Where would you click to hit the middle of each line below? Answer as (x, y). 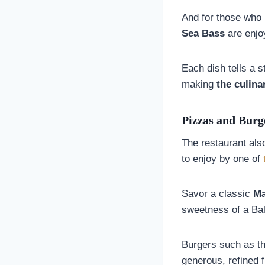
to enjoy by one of (222, 159)
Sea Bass (203, 33)
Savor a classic (217, 193)
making (199, 84)
